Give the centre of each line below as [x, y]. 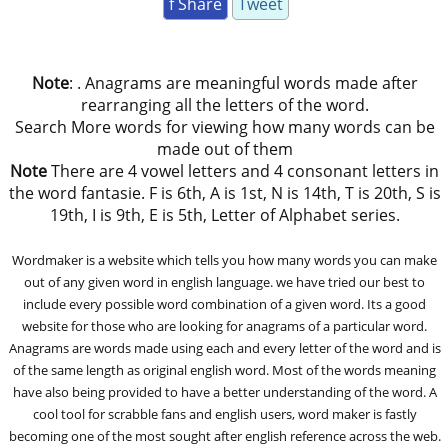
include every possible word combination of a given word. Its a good [225, 303]
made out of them [224, 148]
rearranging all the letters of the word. [224, 104]
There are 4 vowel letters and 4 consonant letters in [243, 170]
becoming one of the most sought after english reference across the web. [224, 435]
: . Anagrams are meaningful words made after [243, 82]
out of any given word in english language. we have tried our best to [225, 281]
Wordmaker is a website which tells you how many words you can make [225, 259]
